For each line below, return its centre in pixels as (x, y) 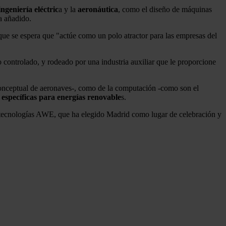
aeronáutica (98, 10)
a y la (68, 10)
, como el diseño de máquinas (165, 10)
